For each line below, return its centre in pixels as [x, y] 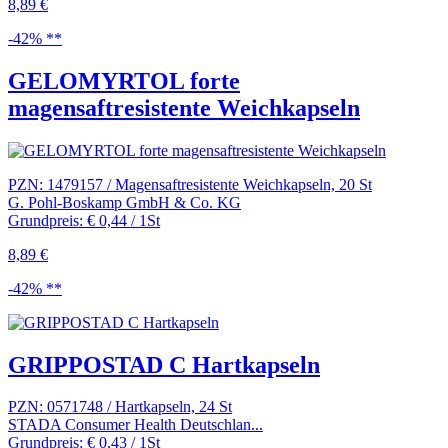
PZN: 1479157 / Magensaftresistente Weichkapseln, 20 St [190, 184]
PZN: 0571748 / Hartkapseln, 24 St [120, 407]
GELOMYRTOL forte [124, 80]
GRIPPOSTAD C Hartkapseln [164, 364]
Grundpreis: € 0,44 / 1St [84, 220]
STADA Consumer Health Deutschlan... [135, 425]
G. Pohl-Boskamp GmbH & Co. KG [124, 202]
